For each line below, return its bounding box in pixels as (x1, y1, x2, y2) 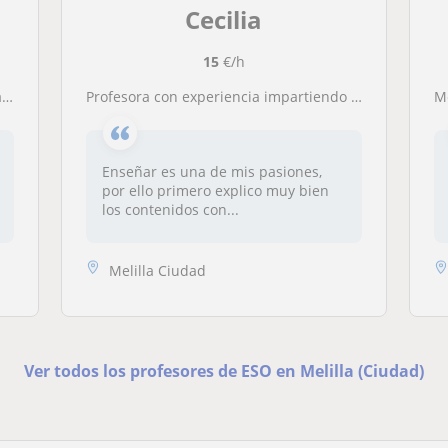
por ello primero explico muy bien (101, 181, 329, 200)
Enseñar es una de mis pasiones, (101, 162, 322, 181)
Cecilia (185, 3, 263, 36)
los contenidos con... (101, 200, 239, 219)
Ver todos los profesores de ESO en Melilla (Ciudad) (23, 359, 424, 382)
